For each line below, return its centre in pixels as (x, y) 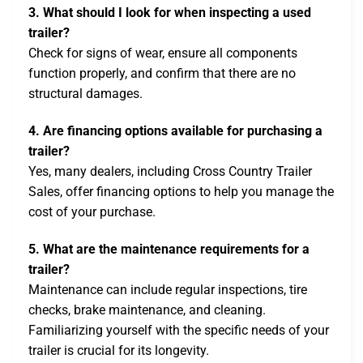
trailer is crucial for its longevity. (119, 350)
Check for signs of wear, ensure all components (163, 53)
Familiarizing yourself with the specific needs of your (179, 330)
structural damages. (85, 94)
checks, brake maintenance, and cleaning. (147, 310)
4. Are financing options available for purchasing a (175, 130)
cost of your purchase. (92, 211)
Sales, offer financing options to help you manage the (181, 191)
